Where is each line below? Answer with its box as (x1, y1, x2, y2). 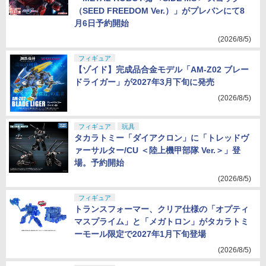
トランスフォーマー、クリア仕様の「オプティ (74, 204, 249, 214)
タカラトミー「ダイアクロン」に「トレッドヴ (74, 133, 249, 142)
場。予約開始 (74, 158, 124, 167)
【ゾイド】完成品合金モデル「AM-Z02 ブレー (74, 65, 249, 74)
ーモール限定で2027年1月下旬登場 (74, 229, 206, 239)
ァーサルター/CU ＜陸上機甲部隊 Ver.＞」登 (74, 145, 240, 155)
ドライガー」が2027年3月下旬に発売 (74, 77, 214, 87)
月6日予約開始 (74, 18, 129, 28)
